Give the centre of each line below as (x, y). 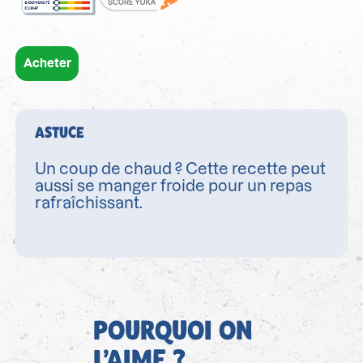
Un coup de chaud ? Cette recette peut (180, 169)
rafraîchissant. (89, 203)
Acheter (47, 63)
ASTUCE (60, 132)
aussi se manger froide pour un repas (173, 186)
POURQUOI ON (173, 330)
